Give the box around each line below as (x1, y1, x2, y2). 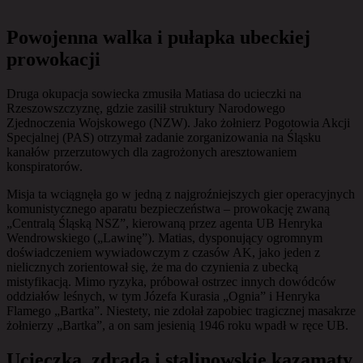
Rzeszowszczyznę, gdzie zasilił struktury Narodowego (6, 101, 285, 116)
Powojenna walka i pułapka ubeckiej (6, 27, 310, 49)
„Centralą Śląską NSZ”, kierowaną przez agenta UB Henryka (6, 216, 322, 231)
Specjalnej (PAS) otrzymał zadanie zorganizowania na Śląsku (6, 130, 321, 145)
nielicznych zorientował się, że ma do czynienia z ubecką (6, 260, 298, 275)
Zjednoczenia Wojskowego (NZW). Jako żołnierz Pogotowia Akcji (6, 116, 350, 130)
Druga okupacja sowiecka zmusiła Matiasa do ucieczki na (6, 87, 301, 101)
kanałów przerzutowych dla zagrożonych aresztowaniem (6, 145, 297, 160)
